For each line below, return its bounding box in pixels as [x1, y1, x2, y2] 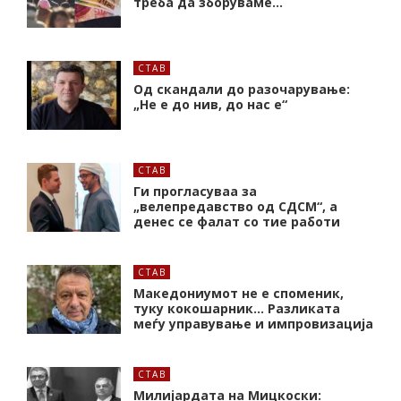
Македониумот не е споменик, [133, 284, 344, 302]
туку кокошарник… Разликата [133, 299, 340, 317]
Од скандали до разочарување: [133, 80, 350, 98]
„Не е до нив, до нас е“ [133, 95, 287, 113]
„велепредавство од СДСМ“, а [133, 197, 337, 215]
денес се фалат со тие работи [133, 212, 340, 230]
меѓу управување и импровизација [133, 314, 373, 332]
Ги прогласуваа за [133, 182, 257, 200]
